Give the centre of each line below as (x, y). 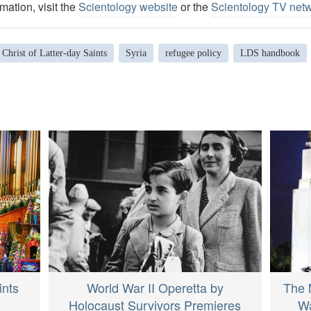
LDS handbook (270, 53)
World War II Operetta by (155, 288)
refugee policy (193, 53)
